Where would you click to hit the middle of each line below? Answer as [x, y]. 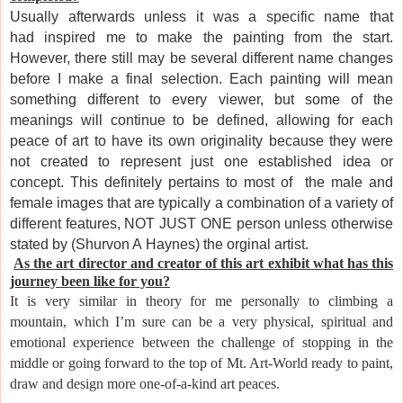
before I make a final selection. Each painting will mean [201, 78]
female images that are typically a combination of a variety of [201, 202]
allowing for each [334, 120]
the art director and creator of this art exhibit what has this [212, 263]
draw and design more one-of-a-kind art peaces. [147, 383]
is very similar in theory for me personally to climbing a [210, 300]
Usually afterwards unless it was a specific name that [201, 16]
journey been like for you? [90, 281]
